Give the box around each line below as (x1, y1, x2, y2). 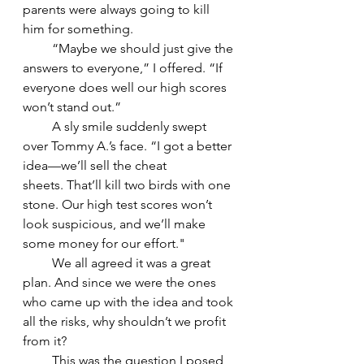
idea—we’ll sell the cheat (23, 157, 170, 173)
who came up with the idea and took (23, 293, 236, 310)
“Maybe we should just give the (23, 40, 236, 56)
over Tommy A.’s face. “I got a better (23, 137, 235, 154)
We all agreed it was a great (23, 254, 214, 271)
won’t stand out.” (23, 98, 121, 115)
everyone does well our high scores (23, 79, 230, 95)
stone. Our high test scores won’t (23, 196, 215, 212)
